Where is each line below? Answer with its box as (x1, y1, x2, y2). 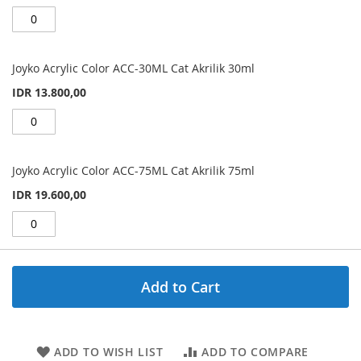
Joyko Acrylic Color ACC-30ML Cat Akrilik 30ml (12, 60, 255, 76)
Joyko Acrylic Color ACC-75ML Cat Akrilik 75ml (12, 162, 255, 178)
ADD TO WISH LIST (54, 343, 164, 359)
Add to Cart (141, 276, 220, 297)
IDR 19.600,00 (12, 186, 86, 202)
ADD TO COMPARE (201, 343, 309, 359)
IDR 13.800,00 (12, 84, 86, 100)
